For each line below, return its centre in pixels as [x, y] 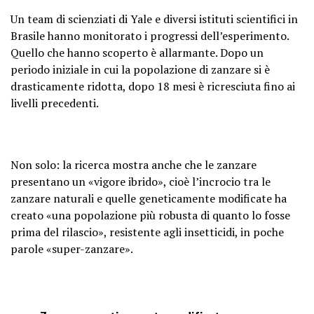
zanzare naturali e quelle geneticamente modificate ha [149, 198]
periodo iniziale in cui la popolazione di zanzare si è [140, 69]
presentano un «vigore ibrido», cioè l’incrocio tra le [141, 182]
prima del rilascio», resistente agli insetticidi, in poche [147, 232]
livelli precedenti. [55, 103]
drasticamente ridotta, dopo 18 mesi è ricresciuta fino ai [153, 86]
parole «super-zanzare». [72, 249]
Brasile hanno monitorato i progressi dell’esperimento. [150, 36]
